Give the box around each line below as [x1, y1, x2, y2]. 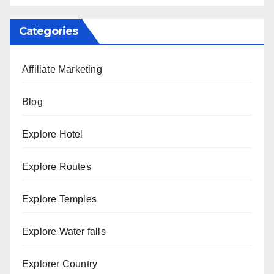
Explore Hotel [22, 129, 83, 140]
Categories [19, 24, 78, 39]
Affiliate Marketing [22, 64, 102, 75]
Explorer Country [22, 259, 98, 270]
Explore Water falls [22, 226, 106, 237]
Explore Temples [22, 194, 97, 205]
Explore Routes [22, 161, 91, 172]
